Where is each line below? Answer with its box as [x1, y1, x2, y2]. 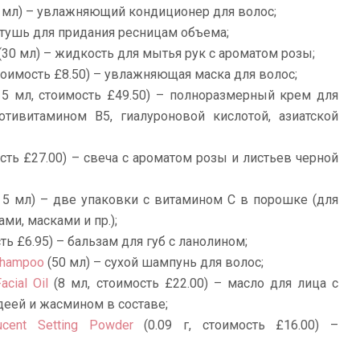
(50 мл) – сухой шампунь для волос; [44, 255, 264, 271]
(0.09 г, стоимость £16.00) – [133, 317, 338, 333]
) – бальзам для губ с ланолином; [49, 234, 247, 250]
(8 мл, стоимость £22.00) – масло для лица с [48, 276, 339, 292]
